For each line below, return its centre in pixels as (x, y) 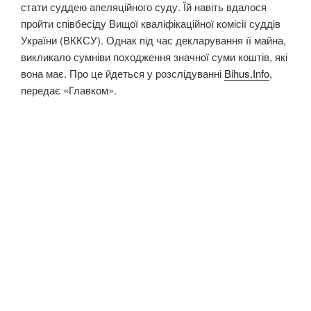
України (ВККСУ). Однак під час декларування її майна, (153, 40)
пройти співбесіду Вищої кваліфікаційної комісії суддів (151, 23)
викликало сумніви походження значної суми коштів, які (154, 56)
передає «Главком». (69, 90)
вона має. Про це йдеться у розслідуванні (123, 73)
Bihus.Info (247, 73)
